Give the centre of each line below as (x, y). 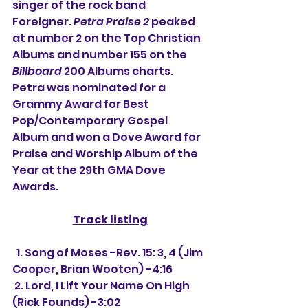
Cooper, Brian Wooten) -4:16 (92, 269)
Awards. (35, 187)
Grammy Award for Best (82, 104)
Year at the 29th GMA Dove (90, 170)
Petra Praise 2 (111, 22)
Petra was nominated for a (90, 88)
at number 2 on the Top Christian (108, 38)
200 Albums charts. (119, 71)
